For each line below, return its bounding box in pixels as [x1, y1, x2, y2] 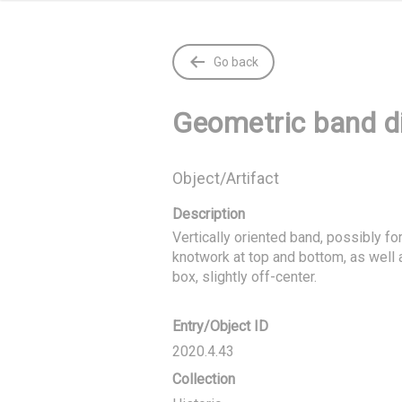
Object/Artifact [172, 169, 279, 188]
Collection [172, 371, 235, 388]
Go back [214, 55, 258, 69]
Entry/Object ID [172, 318, 268, 335]
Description [172, 205, 245, 223]
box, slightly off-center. [172, 268, 317, 285]
